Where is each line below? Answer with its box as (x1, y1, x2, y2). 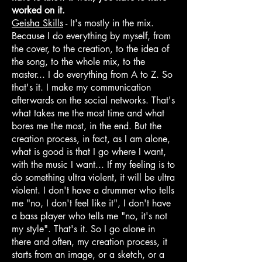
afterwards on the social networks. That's (12, 94, 175, 106)
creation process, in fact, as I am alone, (12, 132, 170, 145)
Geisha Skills (12, 16, 63, 29)
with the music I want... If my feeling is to (12, 158, 175, 171)
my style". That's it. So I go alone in (12, 222, 155, 235)
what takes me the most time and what (12, 106, 164, 119)
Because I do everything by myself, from (12, 29, 171, 42)
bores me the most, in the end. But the (12, 119, 161, 132)
